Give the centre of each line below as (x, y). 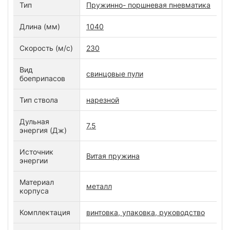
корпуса (34, 191)
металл (99, 186)
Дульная (34, 122)
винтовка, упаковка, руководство (146, 213)
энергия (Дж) (43, 130)
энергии (34, 161)
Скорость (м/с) (46, 48)
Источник (36, 152)
